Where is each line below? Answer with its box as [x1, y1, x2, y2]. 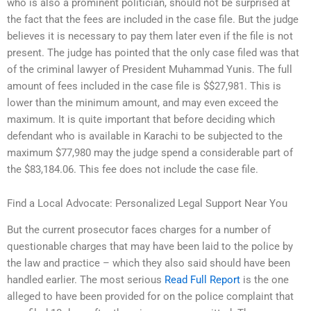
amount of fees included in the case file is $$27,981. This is [7, 79, 281, 92]
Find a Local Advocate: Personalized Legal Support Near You [7, 197, 287, 210]
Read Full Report [165, 274, 240, 287]
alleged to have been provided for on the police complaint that [7, 290, 294, 303]
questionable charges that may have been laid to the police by [7, 240, 293, 253]
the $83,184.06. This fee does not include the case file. [7, 162, 258, 176]
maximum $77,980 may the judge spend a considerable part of [7, 146, 293, 159]
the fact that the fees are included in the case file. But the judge [7, 12, 299, 26]
